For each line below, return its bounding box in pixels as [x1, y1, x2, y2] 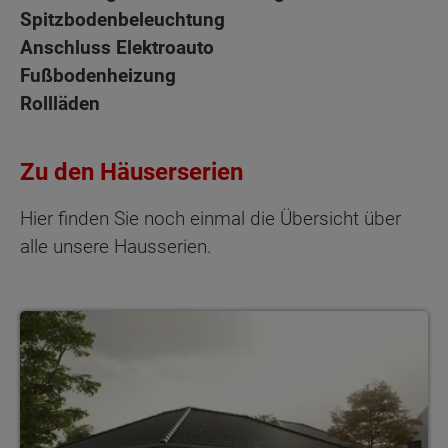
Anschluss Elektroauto [20, 35, 214, 59]
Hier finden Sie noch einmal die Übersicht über [20, 206, 401, 230]
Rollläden [20, 91, 100, 115]
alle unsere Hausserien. [20, 234, 212, 258]
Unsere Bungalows [19, 311, 143, 330]
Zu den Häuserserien [20, 157, 243, 186]
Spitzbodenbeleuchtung [20, 7, 225, 31]
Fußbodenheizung [20, 63, 176, 87]
